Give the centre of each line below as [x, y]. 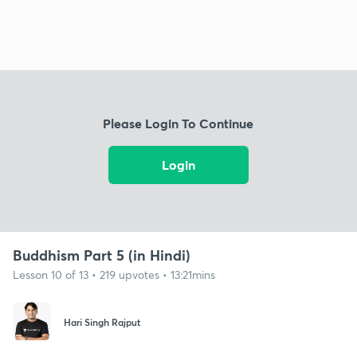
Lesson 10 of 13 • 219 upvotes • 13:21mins [114, 274]
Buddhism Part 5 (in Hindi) [102, 255]
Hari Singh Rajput [102, 322]
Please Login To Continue [178, 124]
